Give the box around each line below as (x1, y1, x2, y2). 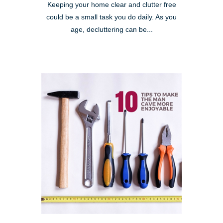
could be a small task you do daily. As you (46, 13, 177, 21)
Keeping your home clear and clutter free (47, 1, 176, 9)
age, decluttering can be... (70, 26, 153, 34)
